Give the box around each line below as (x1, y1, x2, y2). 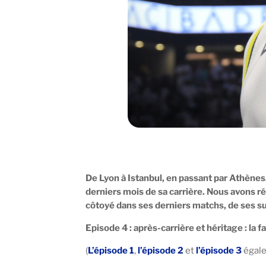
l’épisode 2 (138, 245, 184, 256)
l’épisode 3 (196, 245, 242, 256)
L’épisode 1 (88, 245, 135, 256)
